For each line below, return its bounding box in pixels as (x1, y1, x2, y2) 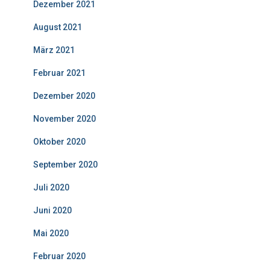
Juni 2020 (33, 206, 72, 216)
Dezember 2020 (33, 91, 95, 101)
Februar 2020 (33, 251, 86, 262)
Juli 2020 (33, 183, 69, 193)
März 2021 (33, 45, 75, 55)
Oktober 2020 (33, 137, 86, 147)
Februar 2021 (33, 68, 86, 78)
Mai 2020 (33, 228, 69, 239)
